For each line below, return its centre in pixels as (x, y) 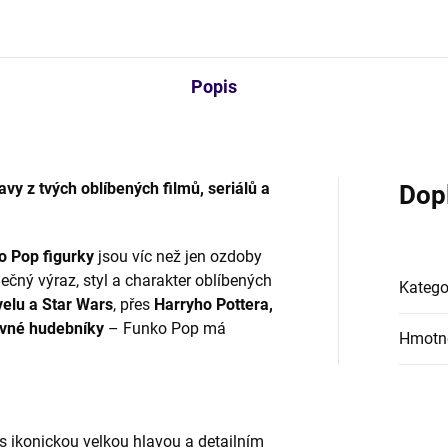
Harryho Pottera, (213, 304)
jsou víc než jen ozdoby (180, 256)
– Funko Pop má (167, 328)
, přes (131, 304)
